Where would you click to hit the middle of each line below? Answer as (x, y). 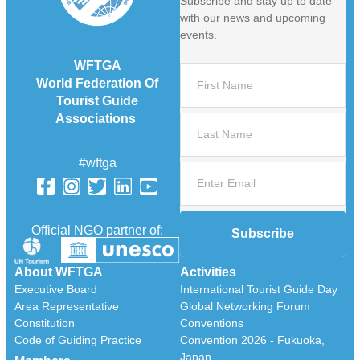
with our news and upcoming (253, 18)
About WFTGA (59, 272)
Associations (97, 119)
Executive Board (56, 289)
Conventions (212, 323)
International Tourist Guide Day (259, 289)
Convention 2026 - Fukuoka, (252, 340)
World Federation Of (97, 84)
